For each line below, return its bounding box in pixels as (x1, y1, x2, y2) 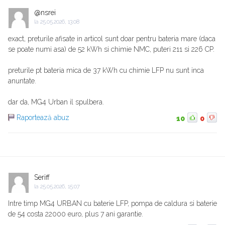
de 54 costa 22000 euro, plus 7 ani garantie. (8, 210, 143, 218)
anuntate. (8, 77, 36, 85)
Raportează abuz (17, 114, 69, 122)
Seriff (34, 173, 50, 182)
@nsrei (34, 9, 56, 17)
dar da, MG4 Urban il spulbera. (8, 98, 104, 106)
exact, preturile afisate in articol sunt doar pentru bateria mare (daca (8, 35, 215, 43)
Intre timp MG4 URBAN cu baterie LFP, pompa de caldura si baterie (8, 199, 217, 208)
